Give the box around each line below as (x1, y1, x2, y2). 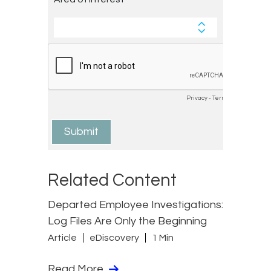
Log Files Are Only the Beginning (48, 215, 207, 227)
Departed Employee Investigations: (48, 198, 223, 211)
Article (48, 233, 77, 243)
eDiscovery (90, 233, 139, 243)
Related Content (48, 171, 177, 189)
